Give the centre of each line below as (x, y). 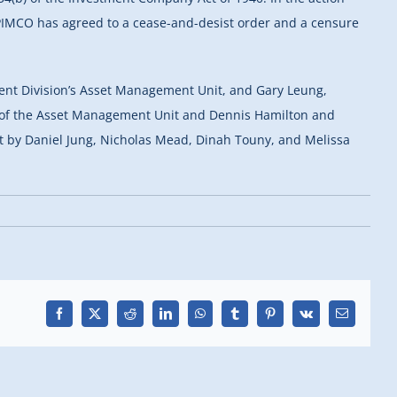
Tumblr (252, 318)
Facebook (82, 318)
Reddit (145, 318)
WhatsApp (225, 318)
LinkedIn (187, 318)
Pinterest (290, 318)
